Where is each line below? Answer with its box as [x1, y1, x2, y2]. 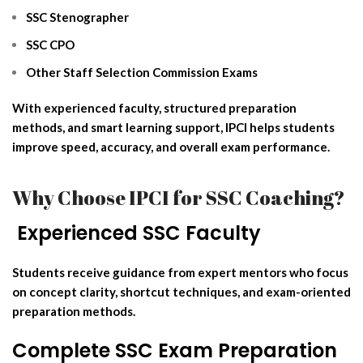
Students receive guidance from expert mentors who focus [12, 264, 348, 280]
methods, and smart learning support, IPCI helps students [12, 119, 335, 135]
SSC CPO [26, 36, 75, 52]
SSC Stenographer [26, 9, 129, 24]
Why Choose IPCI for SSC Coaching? [12, 184, 345, 211]
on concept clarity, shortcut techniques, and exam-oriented [12, 284, 351, 299]
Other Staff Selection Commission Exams [26, 64, 258, 79]
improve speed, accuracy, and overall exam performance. [12, 139, 330, 154]
